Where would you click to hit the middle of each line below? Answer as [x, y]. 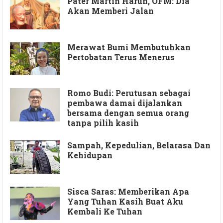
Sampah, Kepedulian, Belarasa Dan [139, 145]
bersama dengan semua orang [128, 113]
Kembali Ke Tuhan [105, 211]
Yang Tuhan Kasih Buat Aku [125, 201]
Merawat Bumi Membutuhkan [129, 47]
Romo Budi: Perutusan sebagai [129, 93]
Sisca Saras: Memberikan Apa [128, 191]
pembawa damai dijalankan [125, 103]
